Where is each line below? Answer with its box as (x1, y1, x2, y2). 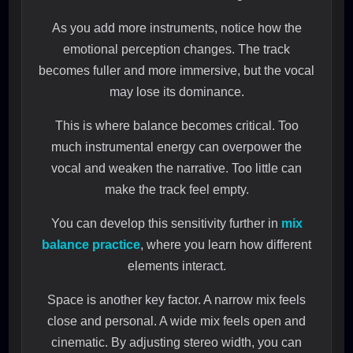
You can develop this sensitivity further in (50, 217, 281, 231)
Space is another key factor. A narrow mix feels (47, 293, 306, 307)
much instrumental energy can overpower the (51, 140, 302, 154)
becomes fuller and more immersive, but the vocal (39, 64, 314, 78)
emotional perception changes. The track (63, 43, 290, 57)
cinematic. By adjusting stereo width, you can (51, 336, 302, 350)
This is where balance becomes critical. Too (54, 119, 299, 133)
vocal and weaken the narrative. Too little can (51, 162, 302, 176)
